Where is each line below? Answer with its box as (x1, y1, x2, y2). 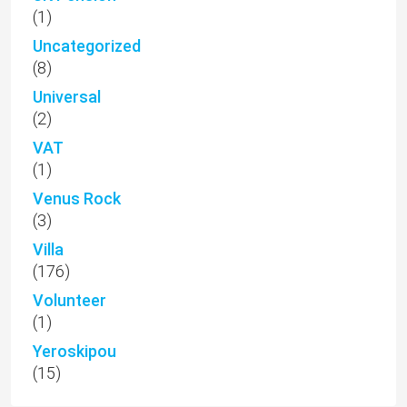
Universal (33, 87, 101, 107)
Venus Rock (33, 189, 121, 209)
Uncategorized (33, 36, 141, 56)
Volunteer (33, 291, 106, 311)
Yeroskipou (33, 342, 116, 362)
